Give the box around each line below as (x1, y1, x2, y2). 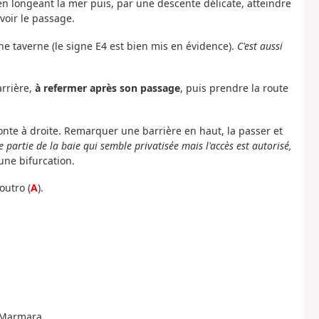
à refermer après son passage (34, 81, 180, 95)
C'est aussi (236, 38, 283, 53)
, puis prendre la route (179, 81, 288, 95)
